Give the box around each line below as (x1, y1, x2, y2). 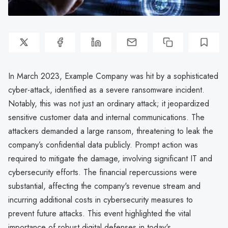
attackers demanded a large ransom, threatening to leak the (8, 125, 213, 137)
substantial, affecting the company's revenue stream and (8, 180, 201, 192)
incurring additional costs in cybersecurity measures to (8, 193, 193, 206)
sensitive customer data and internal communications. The (8, 111, 205, 123)
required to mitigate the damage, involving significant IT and (8, 152, 212, 164)
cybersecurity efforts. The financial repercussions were (8, 166, 197, 178)
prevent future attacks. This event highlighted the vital (8, 207, 191, 219)
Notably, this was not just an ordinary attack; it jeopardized (8, 97, 209, 109)
